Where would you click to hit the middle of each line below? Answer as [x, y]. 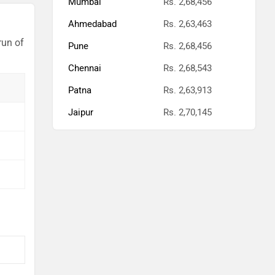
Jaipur [81, 112]
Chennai [85, 68]
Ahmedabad [92, 24]
